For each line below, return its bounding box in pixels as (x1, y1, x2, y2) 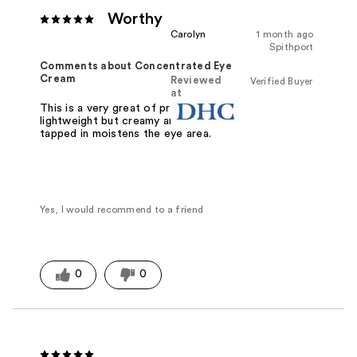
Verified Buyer (249, 76, 313, 87)
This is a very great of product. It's (40, 103, 225, 115)
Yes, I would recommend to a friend (40, 205, 204, 215)
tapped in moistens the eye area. (40, 128, 212, 140)
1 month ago (257, 29, 314, 40)
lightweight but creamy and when (40, 116, 212, 127)
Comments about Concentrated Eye (40, 61, 232, 72)
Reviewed (170, 76, 222, 86)
